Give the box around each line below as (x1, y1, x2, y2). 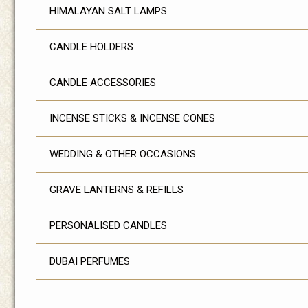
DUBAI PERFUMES (49, 255, 130, 267)
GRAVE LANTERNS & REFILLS (49, 184, 184, 196)
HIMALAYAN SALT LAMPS (49, 5, 167, 17)
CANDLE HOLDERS (49, 41, 133, 53)
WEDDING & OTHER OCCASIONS (49, 148, 196, 160)
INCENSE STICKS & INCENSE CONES (49, 112, 215, 124)
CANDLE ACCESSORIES (49, 76, 156, 89)
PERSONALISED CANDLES (49, 219, 167, 232)
